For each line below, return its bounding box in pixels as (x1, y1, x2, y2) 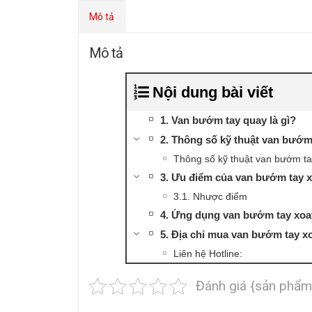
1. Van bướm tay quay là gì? (159, 114, 296, 127)
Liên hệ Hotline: (173, 248, 242, 260)
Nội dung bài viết (152, 84, 273, 102)
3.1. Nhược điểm (173, 191, 247, 203)
